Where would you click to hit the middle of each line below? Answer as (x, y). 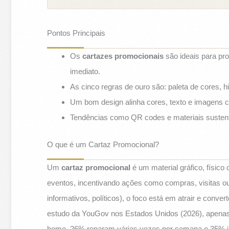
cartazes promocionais (123, 56)
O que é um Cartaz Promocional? (103, 144)
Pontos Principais (76, 33)
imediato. (85, 72)
